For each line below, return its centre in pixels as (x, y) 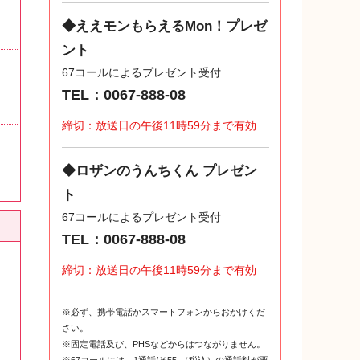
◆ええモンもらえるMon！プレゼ (164, 27)
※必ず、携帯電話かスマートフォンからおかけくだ (164, 312)
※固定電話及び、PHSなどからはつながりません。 (164, 344)
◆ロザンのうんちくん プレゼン (160, 171)
